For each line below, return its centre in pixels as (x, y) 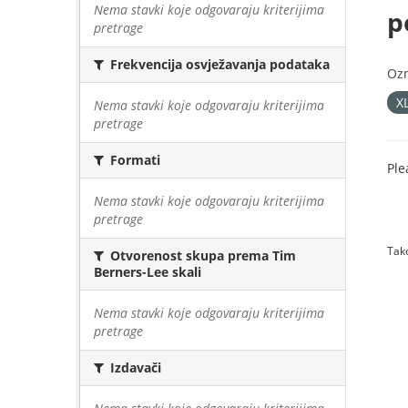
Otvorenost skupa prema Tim (201, 255)
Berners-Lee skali (148, 272)
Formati (133, 160)
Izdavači (134, 367)
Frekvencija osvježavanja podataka (218, 64)
